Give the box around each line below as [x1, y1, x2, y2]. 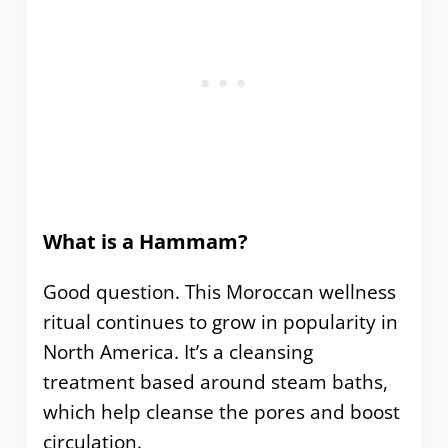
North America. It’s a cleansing [42, 338, 313, 365]
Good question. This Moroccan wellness [42, 278, 396, 305]
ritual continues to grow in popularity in [42, 308, 398, 335]
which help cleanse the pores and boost [42, 398, 400, 425]
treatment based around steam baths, [42, 368, 388, 395]
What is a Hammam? [42, 228, 248, 256]
